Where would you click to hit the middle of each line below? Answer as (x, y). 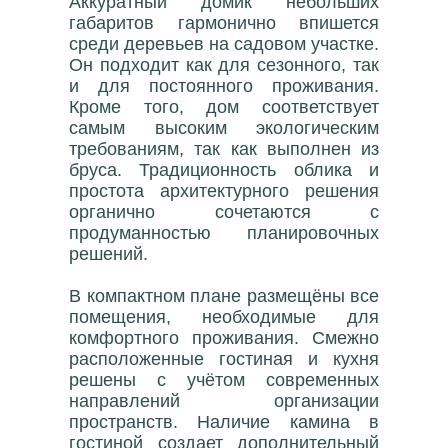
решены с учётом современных (224, 380)
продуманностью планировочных (224, 233)
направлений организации (224, 401)
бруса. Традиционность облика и (224, 170)
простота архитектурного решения (224, 191)
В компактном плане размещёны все (224, 296)
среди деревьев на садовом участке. (224, 44)
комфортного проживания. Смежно (224, 338)
